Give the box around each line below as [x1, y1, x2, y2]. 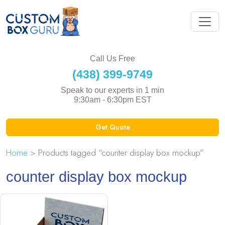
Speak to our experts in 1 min [61, 85, 164, 94]
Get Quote [95, 122, 130, 132]
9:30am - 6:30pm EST [73, 95, 152, 104]
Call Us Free [90, 54, 135, 63]
